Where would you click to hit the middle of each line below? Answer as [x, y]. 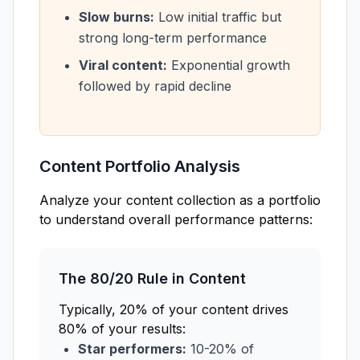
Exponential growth [229, 65]
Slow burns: [117, 17]
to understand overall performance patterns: [176, 219]
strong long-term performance [173, 38]
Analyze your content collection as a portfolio [180, 200]
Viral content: [123, 65]
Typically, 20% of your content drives [174, 309]
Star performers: [132, 349]
